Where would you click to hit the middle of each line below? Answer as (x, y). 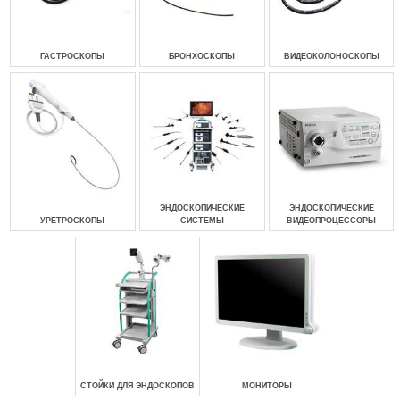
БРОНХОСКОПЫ (202, 56)
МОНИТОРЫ (267, 385)
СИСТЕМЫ (202, 221)
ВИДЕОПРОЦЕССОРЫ (332, 221)
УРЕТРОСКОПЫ (73, 221)
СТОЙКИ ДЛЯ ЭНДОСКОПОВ (137, 385)
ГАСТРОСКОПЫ (73, 56)
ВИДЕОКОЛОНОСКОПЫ (331, 56)
